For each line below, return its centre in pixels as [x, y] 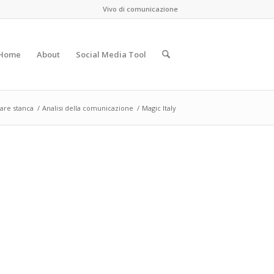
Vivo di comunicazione [140, 9]
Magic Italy [159, 108]
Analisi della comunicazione [88, 108]
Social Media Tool [111, 54]
